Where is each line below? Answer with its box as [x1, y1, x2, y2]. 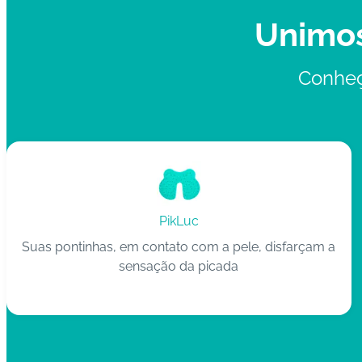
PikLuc [158, 213, 199, 229]
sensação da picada [119, 258, 239, 274]
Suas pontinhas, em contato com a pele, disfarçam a [22, 238, 336, 255]
